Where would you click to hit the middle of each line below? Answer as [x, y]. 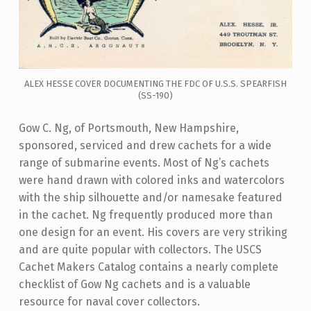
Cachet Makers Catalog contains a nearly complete [148, 267]
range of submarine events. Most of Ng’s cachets [144, 163]
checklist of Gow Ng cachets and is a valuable [134, 285]
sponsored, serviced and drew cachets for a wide [145, 146]
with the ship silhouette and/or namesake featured [150, 198]
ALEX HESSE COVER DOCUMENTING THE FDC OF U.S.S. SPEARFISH [155, 84]
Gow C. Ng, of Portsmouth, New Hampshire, [128, 128]
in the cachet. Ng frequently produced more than [145, 215]
